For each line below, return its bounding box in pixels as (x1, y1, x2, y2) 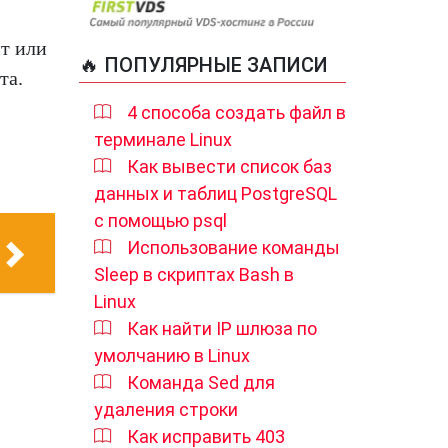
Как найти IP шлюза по (127, 317, 317, 339)
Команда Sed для (127, 371, 275, 393)
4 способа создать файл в (127, 101, 346, 123)
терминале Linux (94, 128, 232, 150)
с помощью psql (94, 209, 227, 231)
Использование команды (127, 236, 340, 258)
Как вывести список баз (127, 155, 332, 177)
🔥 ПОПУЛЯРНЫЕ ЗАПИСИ (79, 52, 328, 77)
